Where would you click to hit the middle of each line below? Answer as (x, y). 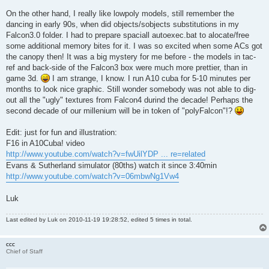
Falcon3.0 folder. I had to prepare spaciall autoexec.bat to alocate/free (128, 35)
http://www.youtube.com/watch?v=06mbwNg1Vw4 (92, 176)
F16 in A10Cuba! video (45, 143)
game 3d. (23, 78)
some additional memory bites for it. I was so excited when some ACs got (134, 46)
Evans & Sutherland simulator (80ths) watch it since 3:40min (111, 165)
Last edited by (27, 219)
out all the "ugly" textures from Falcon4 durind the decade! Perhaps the (129, 100)
